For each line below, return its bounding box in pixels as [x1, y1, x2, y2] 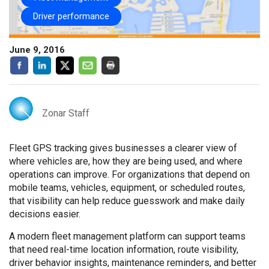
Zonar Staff [42, 107, 89, 119]
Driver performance [33, 11, 109, 22]
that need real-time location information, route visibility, [9, 244, 238, 255]
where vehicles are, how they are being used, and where [9, 156, 243, 167]
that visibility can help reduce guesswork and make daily [9, 195, 245, 207]
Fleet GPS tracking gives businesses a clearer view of [9, 142, 237, 154]
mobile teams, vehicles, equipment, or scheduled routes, [9, 182, 245, 193]
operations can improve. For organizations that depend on [9, 169, 250, 180]
